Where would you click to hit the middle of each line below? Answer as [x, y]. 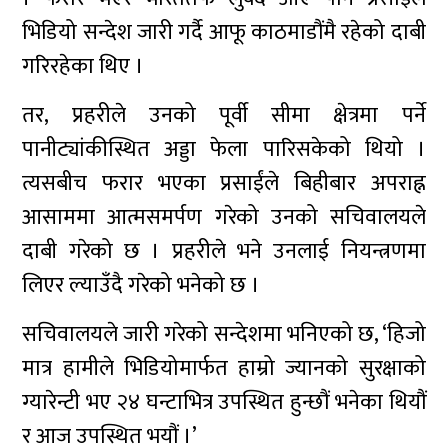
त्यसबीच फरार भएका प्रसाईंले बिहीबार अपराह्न [224, 183]
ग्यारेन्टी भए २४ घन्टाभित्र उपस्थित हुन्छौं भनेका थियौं [224, 402]
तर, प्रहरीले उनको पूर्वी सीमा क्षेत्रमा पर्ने [224, 115]
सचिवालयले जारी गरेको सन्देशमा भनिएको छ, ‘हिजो [224, 334]
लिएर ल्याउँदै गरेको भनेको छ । [141, 285]
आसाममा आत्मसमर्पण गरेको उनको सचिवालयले [224, 217]
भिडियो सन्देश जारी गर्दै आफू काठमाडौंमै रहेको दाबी [224, 32]
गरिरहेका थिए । [83, 66]
